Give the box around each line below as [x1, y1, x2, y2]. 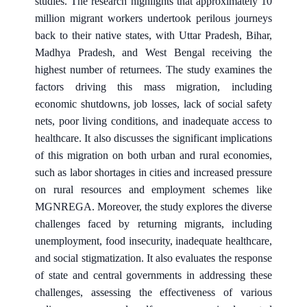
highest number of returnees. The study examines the [35, 63, 272, 75]
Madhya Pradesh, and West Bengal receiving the [35, 46, 272, 58]
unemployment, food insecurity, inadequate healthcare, [35, 234, 272, 247]
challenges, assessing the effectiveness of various [35, 286, 272, 298]
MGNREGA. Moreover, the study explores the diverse [35, 200, 272, 212]
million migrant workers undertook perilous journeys [35, 12, 272, 24]
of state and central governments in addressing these [35, 269, 272, 281]
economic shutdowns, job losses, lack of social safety [35, 97, 272, 110]
